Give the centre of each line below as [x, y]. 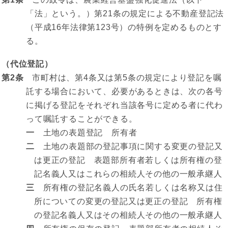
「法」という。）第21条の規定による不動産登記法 [125, 13]
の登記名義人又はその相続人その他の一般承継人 [128, 215]
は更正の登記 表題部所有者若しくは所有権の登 [128, 160]
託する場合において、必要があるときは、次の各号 [124, 91]
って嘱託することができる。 [82, 119]
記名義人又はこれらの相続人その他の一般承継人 [128, 174]
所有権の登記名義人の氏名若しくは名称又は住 [129, 188]
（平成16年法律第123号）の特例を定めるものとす [124, 27]
